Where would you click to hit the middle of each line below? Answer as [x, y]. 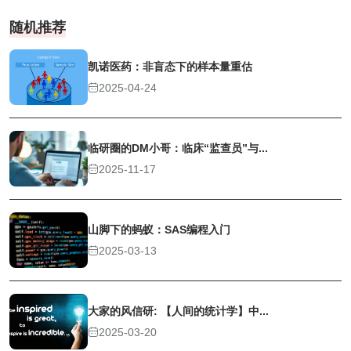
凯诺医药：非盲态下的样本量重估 [170, 67]
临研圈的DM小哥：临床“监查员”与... [178, 148]
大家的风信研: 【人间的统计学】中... [178, 311]
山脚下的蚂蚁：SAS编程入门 [159, 230]
